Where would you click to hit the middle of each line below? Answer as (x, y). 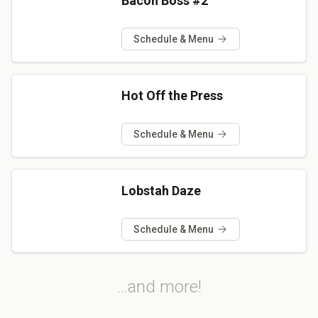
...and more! (159, 286)
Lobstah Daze (161, 190)
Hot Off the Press (172, 95)
